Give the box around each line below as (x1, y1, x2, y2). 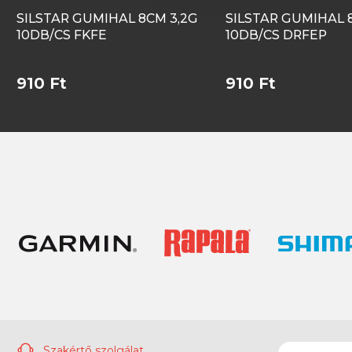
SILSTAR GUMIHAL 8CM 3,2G (16, 10, 198, 26)
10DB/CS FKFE (16, 27, 107, 42)
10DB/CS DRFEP (225, 27, 327, 42)
